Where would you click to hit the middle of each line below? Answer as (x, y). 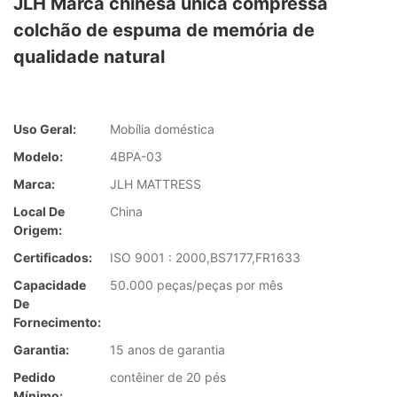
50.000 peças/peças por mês (196, 285)
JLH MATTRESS (156, 184)
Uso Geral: (45, 129)
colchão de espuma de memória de (164, 30)
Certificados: (53, 258)
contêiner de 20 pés (168, 378)
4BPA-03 (136, 157)
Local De (39, 212)
